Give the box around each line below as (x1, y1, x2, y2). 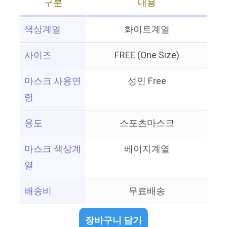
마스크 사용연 (24, 74, 81, 89)
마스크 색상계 (24, 142, 81, 157)
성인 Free (127, 74, 166, 89)
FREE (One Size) (114, 49, 179, 63)
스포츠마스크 (119, 117, 174, 131)
